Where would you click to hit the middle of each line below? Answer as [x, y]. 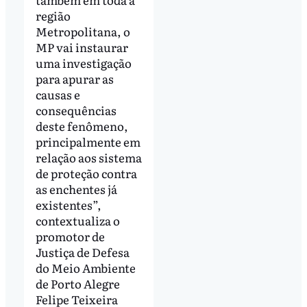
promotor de [70, 236]
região [53, 15]
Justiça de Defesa [82, 251]
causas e [58, 94]
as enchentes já [76, 188]
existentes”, [68, 204]
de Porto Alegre [77, 283]
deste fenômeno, [82, 125]
